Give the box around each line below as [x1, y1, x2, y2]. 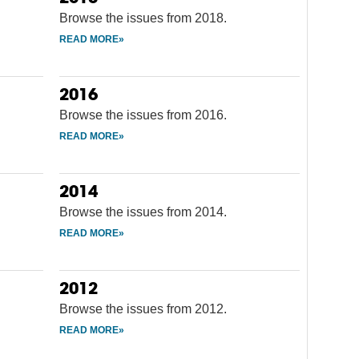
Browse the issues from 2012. [59, 301, 227, 316]
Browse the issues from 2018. [59, 10, 227, 25]
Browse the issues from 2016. [59, 107, 227, 122]
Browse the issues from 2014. [59, 204, 227, 219]
